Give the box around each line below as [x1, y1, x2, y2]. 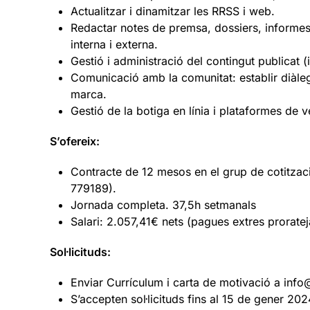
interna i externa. [71, 37, 158, 51]
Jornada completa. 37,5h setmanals [71, 197, 256, 212]
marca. [71, 86, 107, 101]
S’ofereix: [50, 134, 100, 148]
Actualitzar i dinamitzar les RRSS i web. [71, 3, 275, 18]
